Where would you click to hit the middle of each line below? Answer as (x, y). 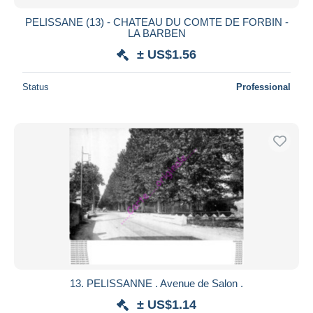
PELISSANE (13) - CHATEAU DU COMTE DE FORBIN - (156, 22)
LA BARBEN (156, 33)
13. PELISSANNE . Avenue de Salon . (156, 283)
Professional (263, 87)
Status (36, 87)
